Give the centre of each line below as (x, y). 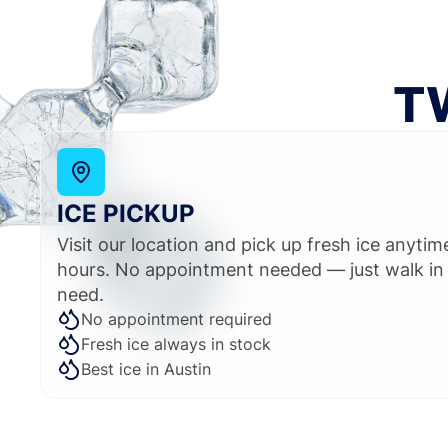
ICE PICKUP (126, 213)
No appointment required (176, 318)
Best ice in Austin (146, 368)
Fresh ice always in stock (176, 343)
